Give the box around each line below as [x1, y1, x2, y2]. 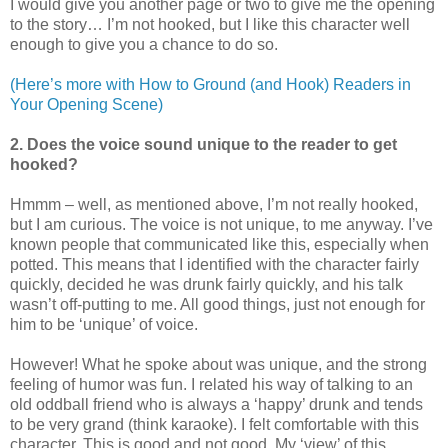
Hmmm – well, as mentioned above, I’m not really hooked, [10, 195, 418, 213]
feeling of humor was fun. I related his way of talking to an [10, 375, 413, 393]
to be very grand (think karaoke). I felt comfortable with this [10, 415, 419, 433]
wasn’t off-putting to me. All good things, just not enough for [10, 295, 425, 313]
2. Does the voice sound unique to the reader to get [10, 135, 397, 153]
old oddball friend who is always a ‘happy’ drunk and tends [10, 395, 423, 413]
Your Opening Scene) [10, 95, 163, 113]
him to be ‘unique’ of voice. [10, 315, 198, 333]
